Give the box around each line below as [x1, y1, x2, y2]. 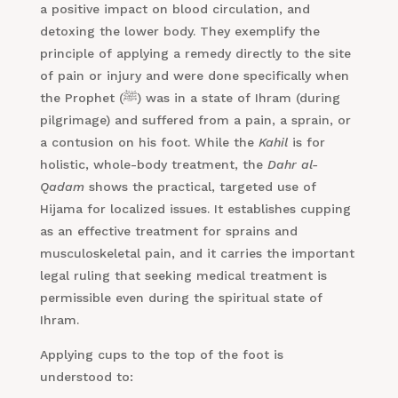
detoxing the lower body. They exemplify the [39, 24, 320, 39]
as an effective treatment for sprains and [39, 224, 298, 239]
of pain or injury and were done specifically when [39, 68, 349, 84]
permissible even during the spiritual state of [39, 291, 322, 306]
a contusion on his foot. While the [39, 135, 259, 150]
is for [287, 135, 325, 150]
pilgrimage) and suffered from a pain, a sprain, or [39, 113, 351, 128]
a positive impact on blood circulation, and [39, 2, 310, 17]
